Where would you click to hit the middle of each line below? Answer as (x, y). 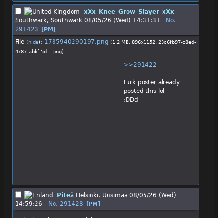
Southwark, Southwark (49, 20)
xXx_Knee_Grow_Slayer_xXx (129, 11)
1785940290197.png (76, 42)
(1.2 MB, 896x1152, (134, 42)
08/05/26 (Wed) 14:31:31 (122, 20)
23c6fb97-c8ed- (177, 42)
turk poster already (152, 82)
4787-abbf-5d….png (38, 51)
